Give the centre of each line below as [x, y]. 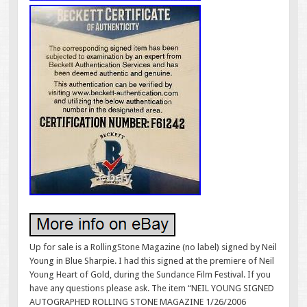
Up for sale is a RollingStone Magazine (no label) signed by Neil [153, 247]
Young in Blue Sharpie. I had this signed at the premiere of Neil [152, 260]
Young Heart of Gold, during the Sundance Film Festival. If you [150, 274]
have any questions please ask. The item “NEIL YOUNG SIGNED [152, 288]
